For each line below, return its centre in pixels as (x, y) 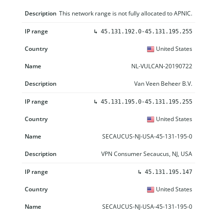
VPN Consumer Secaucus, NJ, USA (147, 154)
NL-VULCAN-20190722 (162, 66)
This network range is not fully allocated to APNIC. (126, 13)
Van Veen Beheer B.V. (163, 83)
